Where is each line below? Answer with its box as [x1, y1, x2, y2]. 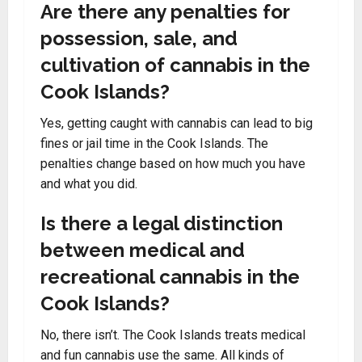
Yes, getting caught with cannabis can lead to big [40, 116, 313, 131]
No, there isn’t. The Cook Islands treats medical [40, 327, 305, 343]
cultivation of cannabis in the [40, 53, 310, 77]
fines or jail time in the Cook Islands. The [40, 136, 268, 151]
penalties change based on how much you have [40, 156, 305, 171]
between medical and [40, 238, 245, 262]
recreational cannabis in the [40, 265, 300, 288]
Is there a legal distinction [40, 212, 283, 235]
